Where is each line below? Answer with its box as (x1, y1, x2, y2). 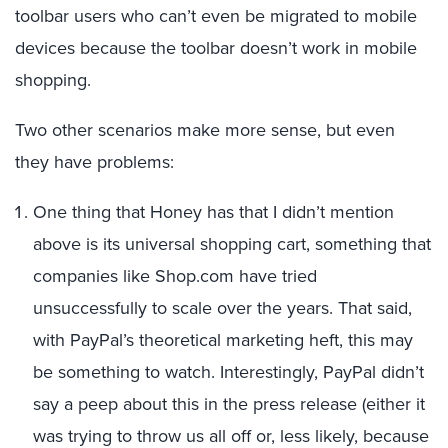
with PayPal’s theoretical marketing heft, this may (33, 327, 413, 353)
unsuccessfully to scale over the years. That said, (33, 295, 412, 321)
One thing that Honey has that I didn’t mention (33, 199, 394, 225)
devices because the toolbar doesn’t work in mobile (15, 35, 417, 61)
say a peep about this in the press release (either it (33, 391, 425, 417)
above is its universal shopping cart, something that (33, 231, 431, 257)
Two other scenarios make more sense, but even (15, 117, 395, 143)
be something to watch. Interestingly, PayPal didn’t (33, 359, 424, 385)
